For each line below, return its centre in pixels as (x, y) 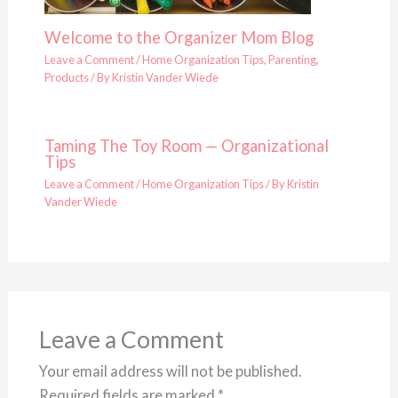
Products (66, 78)
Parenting (292, 60)
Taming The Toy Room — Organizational (186, 146)
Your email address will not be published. (170, 370)
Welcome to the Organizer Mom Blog (179, 37)
